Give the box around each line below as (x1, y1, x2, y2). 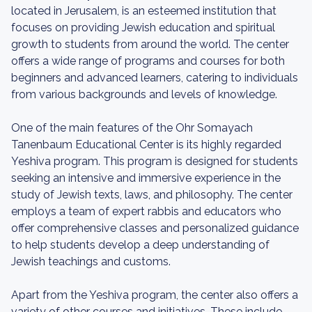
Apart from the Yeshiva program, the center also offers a (11, 288, 298, 302)
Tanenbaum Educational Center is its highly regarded (11, 138, 281, 151)
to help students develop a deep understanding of (11, 238, 270, 251)
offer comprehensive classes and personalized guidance (11, 221, 299, 235)
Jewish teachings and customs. (11, 255, 171, 268)
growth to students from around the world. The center (11, 38, 289, 51)
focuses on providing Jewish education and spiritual (11, 21, 275, 34)
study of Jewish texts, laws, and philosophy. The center (11, 188, 292, 201)
